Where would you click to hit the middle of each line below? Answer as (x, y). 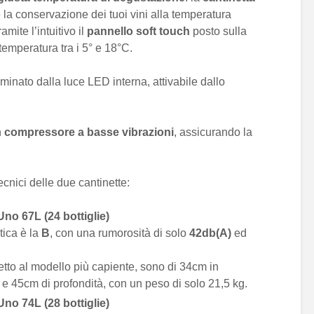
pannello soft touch (138, 31)
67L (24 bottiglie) (66, 216)
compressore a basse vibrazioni (89, 132)
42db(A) (210, 233)
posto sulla (218, 31)
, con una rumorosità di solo (120, 233)
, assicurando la (213, 132)
